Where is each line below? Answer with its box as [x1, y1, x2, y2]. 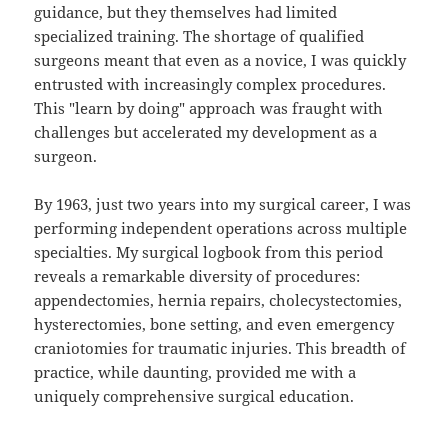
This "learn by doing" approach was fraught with [34, 98, 384, 119]
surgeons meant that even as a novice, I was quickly [34, 50, 407, 71]
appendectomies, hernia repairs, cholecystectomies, [34, 290, 403, 311]
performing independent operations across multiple [34, 218, 408, 239]
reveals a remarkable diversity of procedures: [34, 266, 361, 287]
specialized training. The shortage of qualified [34, 26, 365, 47]
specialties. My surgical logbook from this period [34, 242, 384, 263]
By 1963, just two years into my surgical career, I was [34, 194, 412, 215]
